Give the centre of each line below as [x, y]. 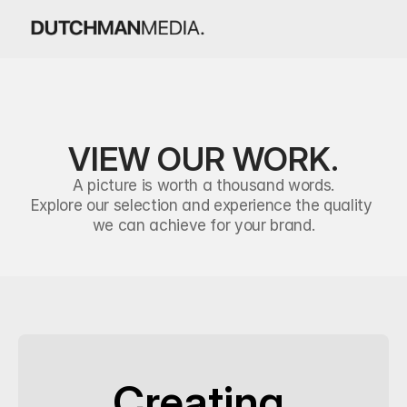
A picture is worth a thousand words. [203, 185]
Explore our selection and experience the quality [201, 205]
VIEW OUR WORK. [203, 159]
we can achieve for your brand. [203, 225]
